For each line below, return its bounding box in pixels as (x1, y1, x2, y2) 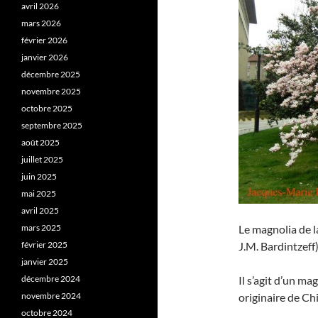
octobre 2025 (21, 103, 72, 114)
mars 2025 (21, 222, 61, 233)
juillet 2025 (21, 154, 63, 165)
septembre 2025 (21, 120, 82, 131)
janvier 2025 (21, 256, 68, 267)
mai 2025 (21, 188, 56, 199)
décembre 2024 (21, 273, 80, 284)
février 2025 (21, 239, 67, 250)
